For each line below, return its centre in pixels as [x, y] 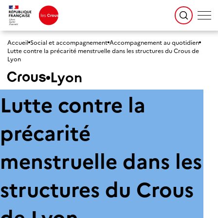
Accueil [18, 42]
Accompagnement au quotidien [154, 42]
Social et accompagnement [69, 42]
